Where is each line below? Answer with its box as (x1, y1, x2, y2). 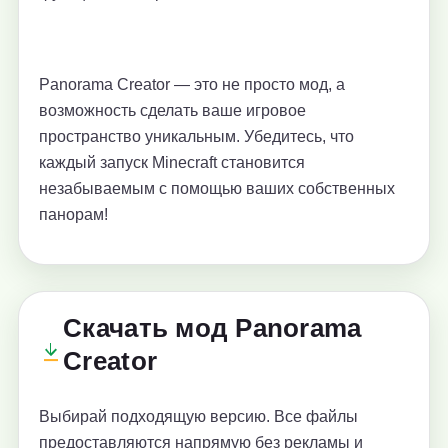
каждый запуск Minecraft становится (39, 154, 305, 172)
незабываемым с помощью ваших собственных (39, 180, 395, 198)
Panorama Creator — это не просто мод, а (39, 76, 345, 94)
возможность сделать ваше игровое (39, 102, 306, 120)
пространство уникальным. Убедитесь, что (39, 128, 354, 146)
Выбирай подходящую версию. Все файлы (39, 408, 358, 426)
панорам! (39, 206, 108, 224)
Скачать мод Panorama (63, 313, 362, 344)
